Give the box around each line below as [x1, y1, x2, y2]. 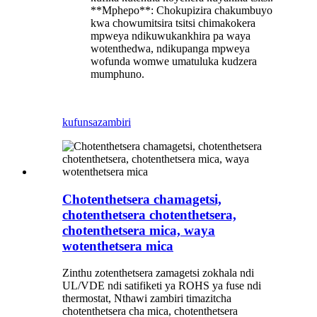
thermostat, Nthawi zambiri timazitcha [62, 292, 231, 305]
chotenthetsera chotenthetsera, [62, 207, 236, 222]
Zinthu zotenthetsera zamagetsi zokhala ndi [62, 267, 254, 279]
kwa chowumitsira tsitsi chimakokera [91, 16, 255, 29]
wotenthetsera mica [62, 238, 173, 253]
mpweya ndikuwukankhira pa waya [91, 29, 250, 42]
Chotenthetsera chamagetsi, [62, 191, 221, 207]
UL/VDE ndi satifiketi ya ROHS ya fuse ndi [62, 279, 261, 292]
